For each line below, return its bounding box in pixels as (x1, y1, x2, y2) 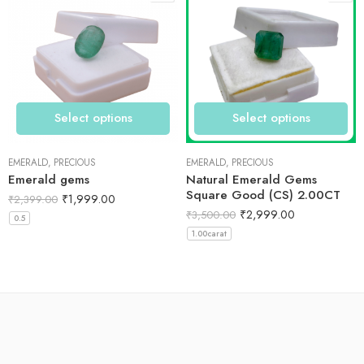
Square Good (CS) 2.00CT (186, 185, 340, 204)
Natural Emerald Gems (186, 170, 317, 188)
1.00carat (192, 227, 227, 240)
